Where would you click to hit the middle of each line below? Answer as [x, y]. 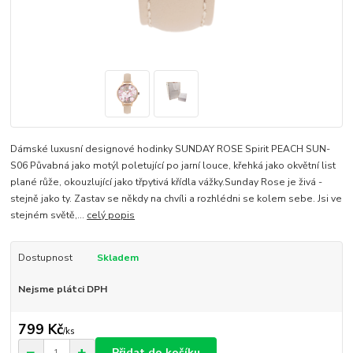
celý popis [111, 216]
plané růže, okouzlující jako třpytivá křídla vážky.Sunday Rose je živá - [167, 182]
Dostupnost [45, 258]
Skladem [117, 258]
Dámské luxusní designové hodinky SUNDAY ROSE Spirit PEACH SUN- [171, 149]
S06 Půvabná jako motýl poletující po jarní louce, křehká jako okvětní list [173, 166]
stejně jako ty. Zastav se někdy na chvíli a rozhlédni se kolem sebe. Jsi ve [176, 199]
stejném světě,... [49, 216]
